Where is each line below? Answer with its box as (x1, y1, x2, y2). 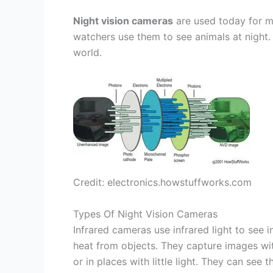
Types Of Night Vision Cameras (73, 207, 218, 220)
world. (73, 46, 102, 59)
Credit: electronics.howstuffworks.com (73, 176, 252, 189)
